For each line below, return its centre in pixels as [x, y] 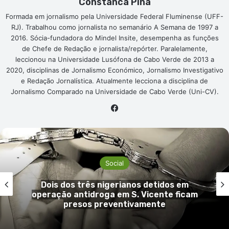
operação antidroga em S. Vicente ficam [114, 195]
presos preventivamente [114, 204]
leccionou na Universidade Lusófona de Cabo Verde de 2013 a [114, 59]
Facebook [138, 107]
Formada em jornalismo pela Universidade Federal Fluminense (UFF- [114, 16]
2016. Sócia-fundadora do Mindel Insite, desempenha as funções [114, 38]
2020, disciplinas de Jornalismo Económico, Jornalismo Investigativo [114, 70]
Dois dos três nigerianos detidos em [114, 185]
